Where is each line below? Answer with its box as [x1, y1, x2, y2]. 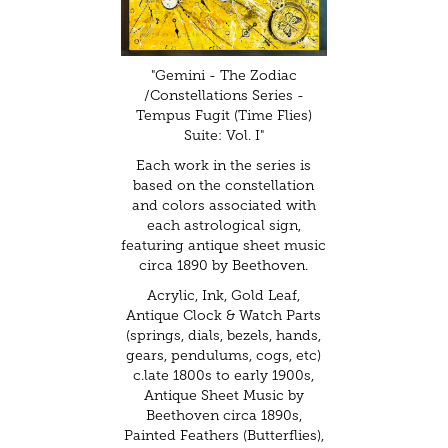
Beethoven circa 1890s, [145, 407, 302, 423]
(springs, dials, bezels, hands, [126, 327, 322, 343]
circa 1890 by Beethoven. [139, 257, 309, 273]
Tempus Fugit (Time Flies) [135, 107, 312, 123]
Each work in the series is [136, 157, 312, 173]
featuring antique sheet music [121, 237, 327, 253]
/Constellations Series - [143, 87, 304, 103]
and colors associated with [131, 197, 316, 213]
